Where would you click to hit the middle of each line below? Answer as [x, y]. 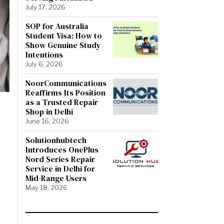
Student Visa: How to [64, 35]
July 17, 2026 [45, 7]
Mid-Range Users [56, 178]
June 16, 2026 [47, 121]
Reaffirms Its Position [65, 92]
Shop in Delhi [49, 111]
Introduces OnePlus [62, 149]
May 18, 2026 [46, 187]
